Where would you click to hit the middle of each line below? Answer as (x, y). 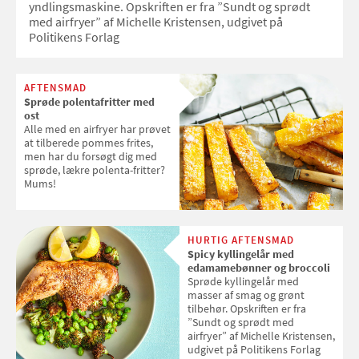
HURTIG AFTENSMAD (241, 240)
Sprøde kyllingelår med (243, 281)
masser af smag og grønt (246, 294)
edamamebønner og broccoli (259, 267)
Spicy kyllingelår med (241, 254)
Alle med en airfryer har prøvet (97, 129)
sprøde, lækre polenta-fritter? (95, 169)
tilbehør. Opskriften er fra (247, 308)
